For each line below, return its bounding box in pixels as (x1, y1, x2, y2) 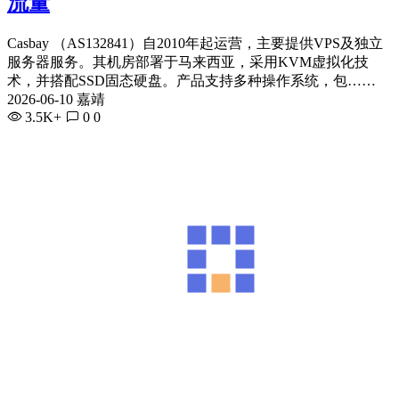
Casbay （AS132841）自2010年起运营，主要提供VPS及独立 (7, 35, 383, 51)
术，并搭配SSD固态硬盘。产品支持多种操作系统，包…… (7, 72, 376, 88)
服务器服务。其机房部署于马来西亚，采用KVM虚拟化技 (7, 53, 369, 69)
